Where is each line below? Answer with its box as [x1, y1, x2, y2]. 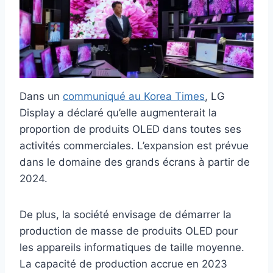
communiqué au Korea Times [63, 90, 205, 103]
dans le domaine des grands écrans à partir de [19, 156, 250, 169]
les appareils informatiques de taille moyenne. [19, 241, 244, 254]
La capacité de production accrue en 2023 [19, 258, 227, 271]
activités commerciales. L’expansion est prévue [19, 140, 249, 152]
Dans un [19, 90, 63, 103]
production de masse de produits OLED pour [19, 225, 238, 238]
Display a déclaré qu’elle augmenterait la [19, 107, 217, 119]
